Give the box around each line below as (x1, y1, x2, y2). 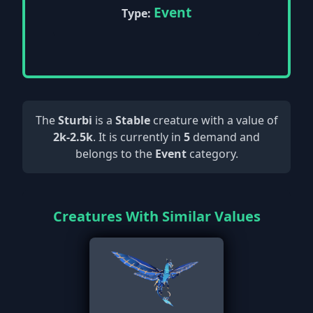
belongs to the (75, 146, 155, 162)
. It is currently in (93, 129, 184, 145)
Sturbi (57, 112, 92, 129)
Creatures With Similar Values (52, 207, 261, 226)
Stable (115, 112, 150, 129)
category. (186, 146, 238, 162)
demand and (190, 129, 260, 145)
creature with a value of (150, 112, 278, 129)
